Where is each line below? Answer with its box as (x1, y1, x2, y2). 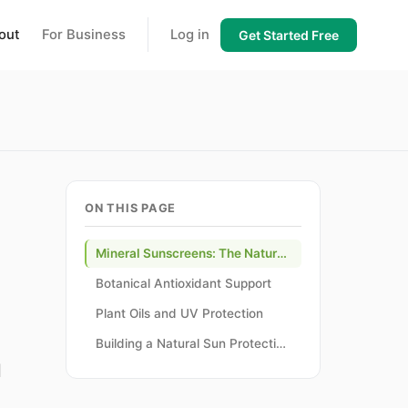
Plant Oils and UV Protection (96, 306, 263, 321)
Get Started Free (239, 26, 339, 43)
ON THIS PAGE (85, 201, 177, 215)
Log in (170, 26, 209, 43)
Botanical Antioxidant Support (96, 276, 271, 291)
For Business (42, 26, 126, 43)
